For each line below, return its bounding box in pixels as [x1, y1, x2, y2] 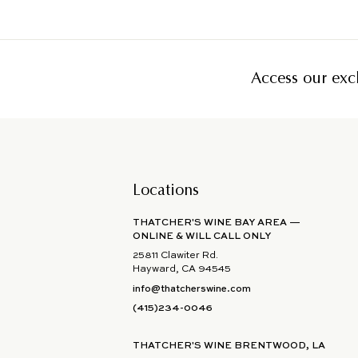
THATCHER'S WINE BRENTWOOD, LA [133, 341, 326, 352]
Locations [133, 183, 200, 199]
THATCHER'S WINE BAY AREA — [133, 217, 301, 228]
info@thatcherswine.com [133, 284, 252, 294]
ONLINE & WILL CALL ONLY [133, 231, 272, 241]
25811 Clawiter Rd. [133, 251, 219, 261]
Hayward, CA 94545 [133, 265, 232, 275]
